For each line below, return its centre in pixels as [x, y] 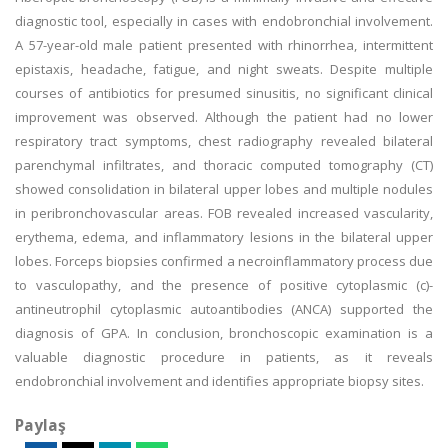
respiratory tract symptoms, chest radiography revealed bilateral [224, 141]
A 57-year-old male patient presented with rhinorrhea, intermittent [224, 45]
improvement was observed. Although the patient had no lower [224, 117]
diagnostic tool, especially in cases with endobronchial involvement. [224, 21]
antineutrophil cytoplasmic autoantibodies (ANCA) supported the [224, 309]
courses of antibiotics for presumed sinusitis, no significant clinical [224, 93]
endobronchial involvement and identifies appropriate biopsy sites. [219, 381]
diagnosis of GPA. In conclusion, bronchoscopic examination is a [224, 333]
